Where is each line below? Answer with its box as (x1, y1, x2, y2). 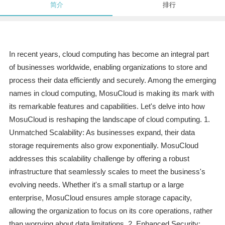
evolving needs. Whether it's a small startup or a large (9, 180, 184, 189)
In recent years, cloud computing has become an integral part (9, 50, 209, 59)
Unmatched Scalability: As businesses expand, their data (9, 128, 195, 137)
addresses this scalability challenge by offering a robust (9, 154, 189, 163)
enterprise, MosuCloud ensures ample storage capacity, (9, 193, 192, 202)
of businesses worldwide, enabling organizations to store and (9, 63, 207, 72)
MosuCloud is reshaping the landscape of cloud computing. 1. (9, 115, 210, 124)
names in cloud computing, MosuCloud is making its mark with (9, 89, 214, 98)
